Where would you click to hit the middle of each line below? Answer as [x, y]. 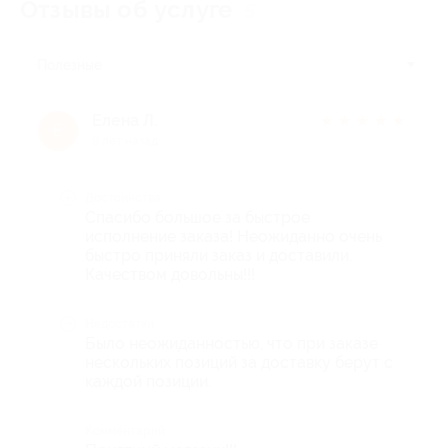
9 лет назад [125, 140]
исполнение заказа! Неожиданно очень [233, 236]
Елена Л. [124, 120]
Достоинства [123, 197]
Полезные [69, 64]
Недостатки [119, 323]
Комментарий [125, 430]
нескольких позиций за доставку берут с [239, 362]
